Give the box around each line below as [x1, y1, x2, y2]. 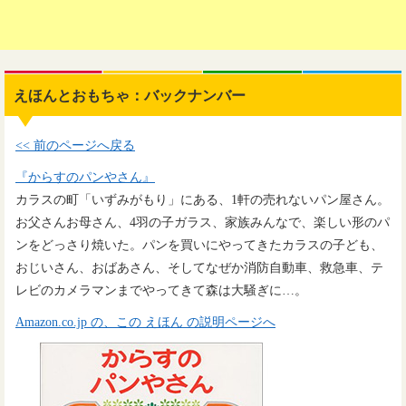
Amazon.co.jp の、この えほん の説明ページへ [15, 315, 275, 329]
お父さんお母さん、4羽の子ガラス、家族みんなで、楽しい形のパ [15, 216, 390, 229]
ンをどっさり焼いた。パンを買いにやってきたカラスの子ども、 [15, 238, 383, 252]
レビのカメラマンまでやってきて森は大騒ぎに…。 [15, 284, 307, 297]
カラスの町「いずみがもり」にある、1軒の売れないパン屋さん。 [15, 193, 390, 207]
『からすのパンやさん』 [15, 170, 155, 184]
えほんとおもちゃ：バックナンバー [14, 88, 246, 103]
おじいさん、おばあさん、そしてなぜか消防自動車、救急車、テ [15, 261, 383, 275]
